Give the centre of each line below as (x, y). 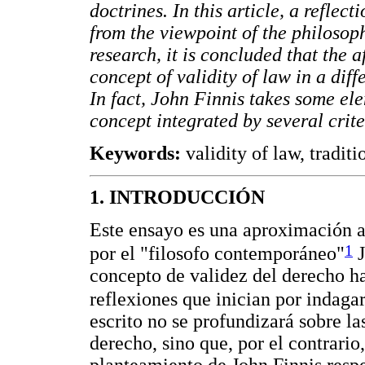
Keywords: (138, 154)
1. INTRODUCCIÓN (177, 198)
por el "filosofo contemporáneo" (217, 254)
